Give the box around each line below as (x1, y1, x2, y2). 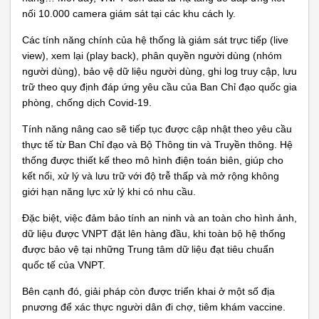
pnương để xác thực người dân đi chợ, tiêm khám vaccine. (22, 301, 286, 313)
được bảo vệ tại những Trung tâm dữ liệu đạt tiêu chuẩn (22, 244, 274, 255)
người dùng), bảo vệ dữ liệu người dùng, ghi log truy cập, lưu (22, 66, 297, 77)
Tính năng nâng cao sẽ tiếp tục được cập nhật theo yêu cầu (22, 123, 292, 135)
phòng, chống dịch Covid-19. (22, 97, 152, 108)
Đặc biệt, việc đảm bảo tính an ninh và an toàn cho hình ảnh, (22, 212, 297, 224)
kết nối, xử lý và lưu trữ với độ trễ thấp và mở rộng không (22, 170, 279, 182)
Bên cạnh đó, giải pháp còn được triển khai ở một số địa (22, 286, 275, 297)
